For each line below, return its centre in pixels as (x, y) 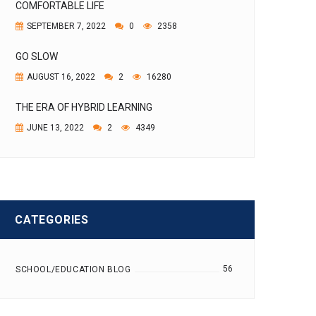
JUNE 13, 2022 (55, 128)
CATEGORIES (52, 220)
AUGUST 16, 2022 (61, 77)
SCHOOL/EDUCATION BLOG (73, 269)
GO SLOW (37, 56)
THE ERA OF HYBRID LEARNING (84, 107)
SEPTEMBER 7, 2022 (66, 26)
